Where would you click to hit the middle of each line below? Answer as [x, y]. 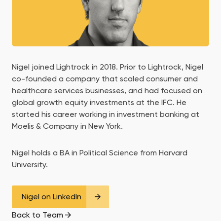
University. [30, 165]
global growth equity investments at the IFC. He [99, 102]
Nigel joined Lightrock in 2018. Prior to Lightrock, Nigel [108, 67]
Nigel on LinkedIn [52, 197]
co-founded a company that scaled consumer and [105, 79]
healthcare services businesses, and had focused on [107, 91]
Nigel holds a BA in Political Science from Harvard [100, 153]
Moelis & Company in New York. [67, 126]
